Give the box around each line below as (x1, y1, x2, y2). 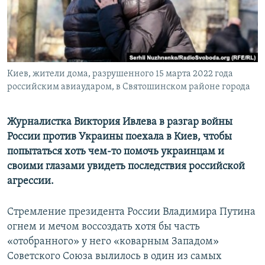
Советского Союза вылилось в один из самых (7, 251, 222, 263)
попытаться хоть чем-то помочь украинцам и (7, 146, 224, 158)
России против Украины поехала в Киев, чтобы (7, 131, 232, 143)
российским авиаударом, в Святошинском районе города (7, 82, 250, 92)
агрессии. (7, 176, 54, 188)
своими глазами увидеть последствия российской (7, 161, 245, 173)
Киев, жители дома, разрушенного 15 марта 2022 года (7, 69, 233, 79)
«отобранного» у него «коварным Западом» (7, 236, 219, 248)
